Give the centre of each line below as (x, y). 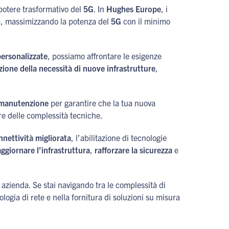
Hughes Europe (134, 9)
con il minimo (146, 21)
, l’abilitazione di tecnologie (119, 138)
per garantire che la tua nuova (102, 103)
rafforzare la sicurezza (133, 150)
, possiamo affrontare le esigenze (105, 56)
